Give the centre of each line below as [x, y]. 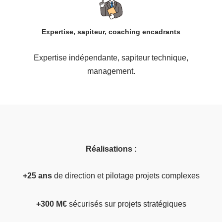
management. [111, 71]
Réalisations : [111, 149]
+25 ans [37, 176]
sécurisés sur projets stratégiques [126, 204]
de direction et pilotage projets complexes [126, 176]
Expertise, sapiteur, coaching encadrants [111, 31]
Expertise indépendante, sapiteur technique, [111, 57]
